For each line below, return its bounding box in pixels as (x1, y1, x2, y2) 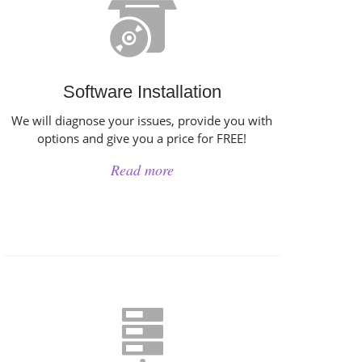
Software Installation (62, 82, 221, 102)
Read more (110, 160, 174, 179)
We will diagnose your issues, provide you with (11, 112, 273, 128)
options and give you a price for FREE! (37, 130, 247, 146)
